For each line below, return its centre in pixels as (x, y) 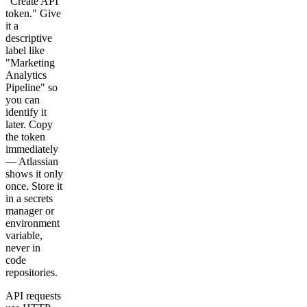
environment (33, 223)
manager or (30, 210)
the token (25, 136)
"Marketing (30, 62)
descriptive (29, 38)
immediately (32, 149)
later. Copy (29, 124)
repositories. (32, 272)
